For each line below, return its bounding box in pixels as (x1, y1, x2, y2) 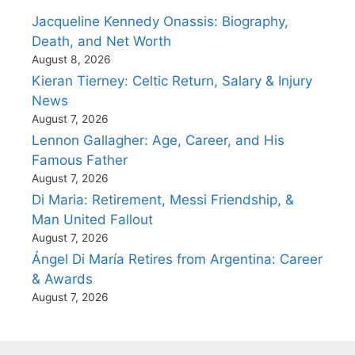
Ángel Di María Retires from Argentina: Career (32, 251, 323, 267)
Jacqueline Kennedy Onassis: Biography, (32, 13, 288, 29)
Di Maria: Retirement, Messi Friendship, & (32, 192, 294, 208)
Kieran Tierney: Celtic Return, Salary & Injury (32, 73, 312, 89)
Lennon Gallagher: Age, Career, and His (32, 132, 284, 148)
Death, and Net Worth (32, 33, 171, 49)
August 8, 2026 (32, 53, 111, 66)
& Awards (32, 271, 93, 287)
